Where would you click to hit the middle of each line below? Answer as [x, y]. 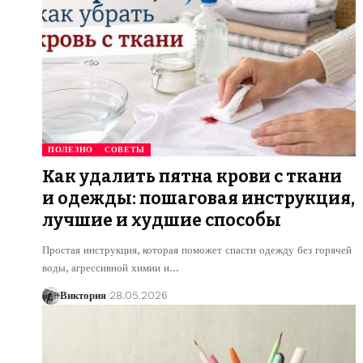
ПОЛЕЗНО [70, 149]
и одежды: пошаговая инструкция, [199, 198]
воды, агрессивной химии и [106, 267]
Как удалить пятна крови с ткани [192, 176]
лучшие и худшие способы [162, 220]
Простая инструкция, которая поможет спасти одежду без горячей [197, 250]
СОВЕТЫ [125, 149]
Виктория [83, 295]
